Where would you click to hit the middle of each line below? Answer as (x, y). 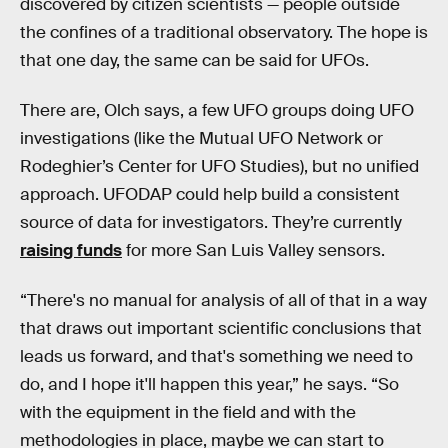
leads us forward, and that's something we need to (216, 356)
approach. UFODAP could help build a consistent (210, 195)
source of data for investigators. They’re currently (211, 223)
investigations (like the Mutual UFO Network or (201, 139)
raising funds (71, 251)
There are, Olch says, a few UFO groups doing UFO (217, 111)
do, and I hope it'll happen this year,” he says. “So (209, 384)
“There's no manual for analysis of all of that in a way (223, 300)
